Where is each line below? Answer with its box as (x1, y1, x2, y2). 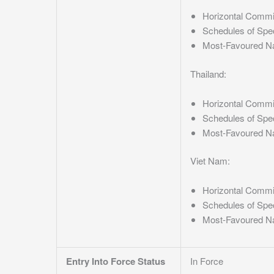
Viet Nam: (190, 154, 230, 167)
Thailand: (190, 67, 226, 80)
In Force (190, 254, 223, 267)
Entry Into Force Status (66, 254, 165, 268)
